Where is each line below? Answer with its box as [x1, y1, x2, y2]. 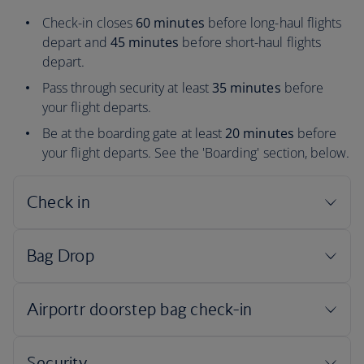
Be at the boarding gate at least [42, 124, 226, 142]
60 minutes [132, 14, 205, 32]
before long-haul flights [204, 14, 342, 32]
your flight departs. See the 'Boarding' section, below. [42, 144, 350, 162]
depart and [42, 33, 110, 51]
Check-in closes [42, 14, 132, 32]
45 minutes [110, 33, 180, 51]
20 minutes [225, 124, 294, 142]
